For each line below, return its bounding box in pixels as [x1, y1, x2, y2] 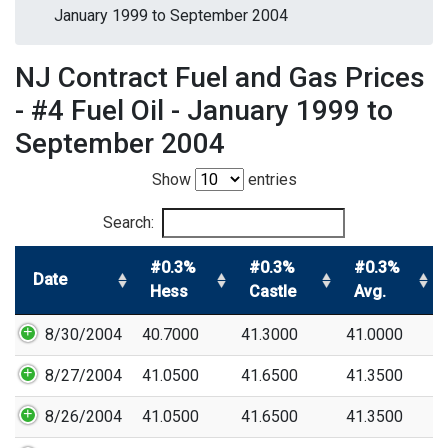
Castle [249, 282, 296, 301]
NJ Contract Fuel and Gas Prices [15, 61, 425, 94]
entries [243, 170, 297, 189]
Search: [103, 213, 154, 232]
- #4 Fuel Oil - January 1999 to [15, 94, 393, 127]
